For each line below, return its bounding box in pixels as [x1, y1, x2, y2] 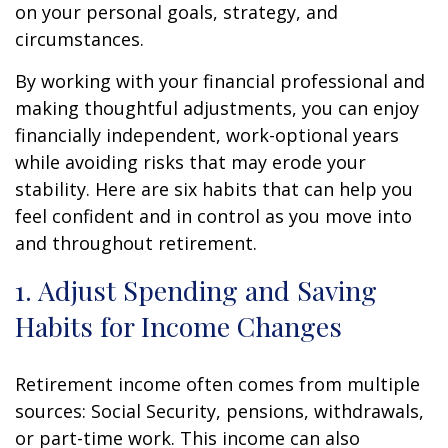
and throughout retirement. [15, 230, 257, 255]
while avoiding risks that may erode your [15, 149, 366, 174]
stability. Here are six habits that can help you [15, 176, 413, 201]
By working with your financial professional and [15, 68, 425, 93]
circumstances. [15, 26, 144, 51]
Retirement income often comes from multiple [15, 371, 420, 396]
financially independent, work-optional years [15, 122, 399, 147]
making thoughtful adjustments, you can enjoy [15, 95, 419, 120]
